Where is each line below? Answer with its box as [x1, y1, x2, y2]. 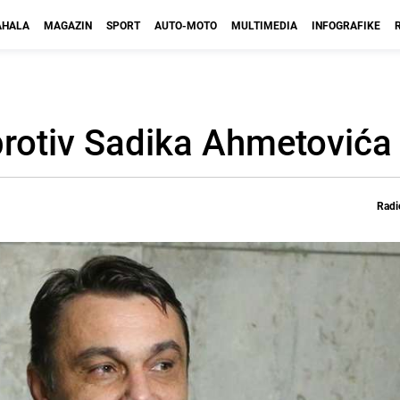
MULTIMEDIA [231, 18, 297, 32]
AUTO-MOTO [154, 18, 217, 32]
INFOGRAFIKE [312, 18, 380, 32]
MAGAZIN [44, 18, 92, 32]
